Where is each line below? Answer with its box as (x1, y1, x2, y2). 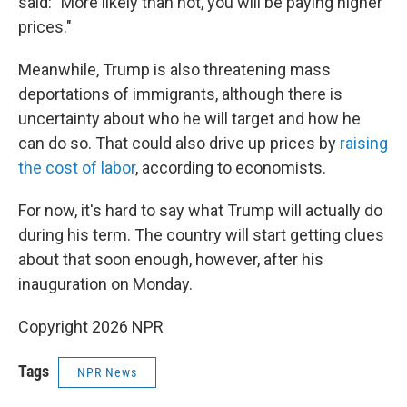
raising (340, 134, 388, 154)
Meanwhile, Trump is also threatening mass (18, 60, 331, 80)
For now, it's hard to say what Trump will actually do (18, 201, 382, 221)
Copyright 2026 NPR (18, 317, 164, 337)
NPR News (77, 365, 137, 381)
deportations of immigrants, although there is (18, 84, 342, 104)
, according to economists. (135, 158, 326, 178)
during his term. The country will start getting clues (18, 225, 384, 245)
